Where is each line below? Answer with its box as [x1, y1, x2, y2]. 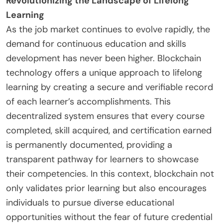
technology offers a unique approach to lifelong [6, 67, 202, 79]
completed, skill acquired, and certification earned [6, 124, 212, 137]
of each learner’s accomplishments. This [6, 96, 171, 108]
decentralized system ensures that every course [6, 110, 205, 122]
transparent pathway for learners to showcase [6, 153, 199, 166]
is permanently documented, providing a [6, 139, 172, 151]
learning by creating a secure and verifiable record [6, 81, 213, 94]
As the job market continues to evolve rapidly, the [6, 23, 210, 36]
